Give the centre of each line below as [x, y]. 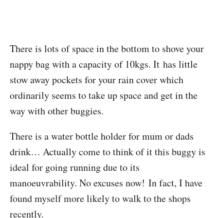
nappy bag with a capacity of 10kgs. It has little [104, 64]
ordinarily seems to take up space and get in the [104, 95]
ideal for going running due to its [75, 167]
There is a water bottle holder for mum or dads [102, 136]
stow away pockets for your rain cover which [97, 80]
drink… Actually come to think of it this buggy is [108, 152]
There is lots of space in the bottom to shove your [107, 48]
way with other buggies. [57, 111]
